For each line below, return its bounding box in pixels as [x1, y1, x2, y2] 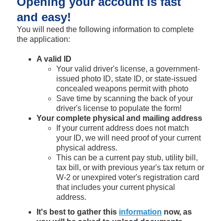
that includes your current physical [56, 183, 175, 191]
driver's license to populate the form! [56, 104, 182, 112]
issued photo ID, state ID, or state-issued [56, 74, 197, 83]
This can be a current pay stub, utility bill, [56, 153, 198, 162]
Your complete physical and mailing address [36, 113, 202, 122]
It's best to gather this [36, 207, 119, 216]
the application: [16, 35, 70, 43]
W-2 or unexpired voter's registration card [56, 173, 199, 182]
